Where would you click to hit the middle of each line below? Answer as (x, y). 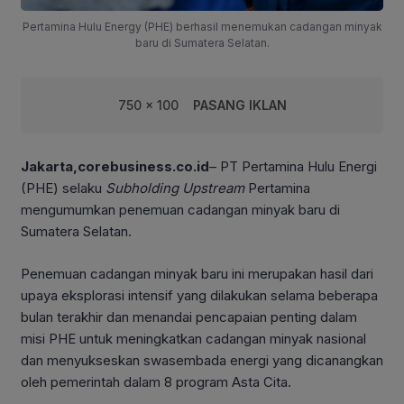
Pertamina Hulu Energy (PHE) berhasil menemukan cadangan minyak (202, 27)
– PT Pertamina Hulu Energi (293, 167)
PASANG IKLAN (239, 106)
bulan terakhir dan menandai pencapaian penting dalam (189, 317)
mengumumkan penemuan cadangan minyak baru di (180, 210)
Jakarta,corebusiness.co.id (115, 167)
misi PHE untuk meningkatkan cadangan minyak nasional (193, 338)
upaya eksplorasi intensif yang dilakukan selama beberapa (199, 295)
